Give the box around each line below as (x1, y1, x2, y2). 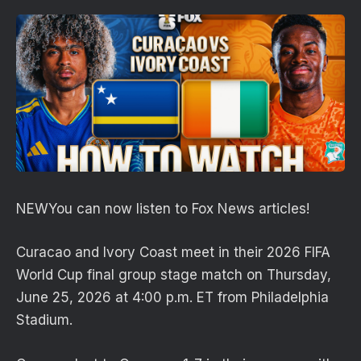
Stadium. (16, 312, 73, 329)
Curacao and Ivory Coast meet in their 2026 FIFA (16, 244, 330, 261)
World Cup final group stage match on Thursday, (16, 267, 331, 284)
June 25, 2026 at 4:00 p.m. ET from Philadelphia (16, 289, 329, 306)
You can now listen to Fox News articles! (48, 201, 309, 218)
